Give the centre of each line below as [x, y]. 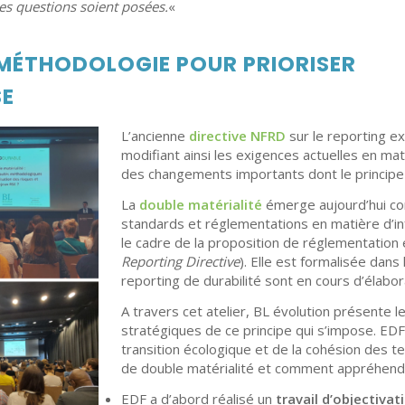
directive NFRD [237, 136]
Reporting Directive [180, 262]
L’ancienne [155, 136]
